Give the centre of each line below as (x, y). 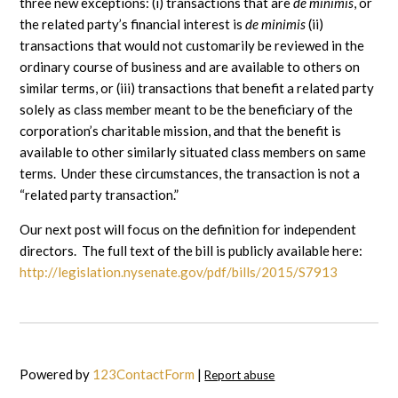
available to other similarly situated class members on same (193, 152)
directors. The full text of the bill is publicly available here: (191, 251)
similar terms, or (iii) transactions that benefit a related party (197, 88)
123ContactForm (144, 374)
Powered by (56, 374)
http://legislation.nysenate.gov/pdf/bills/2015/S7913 (179, 272)
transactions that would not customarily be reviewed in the (192, 45)
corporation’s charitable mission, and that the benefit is (181, 131)
